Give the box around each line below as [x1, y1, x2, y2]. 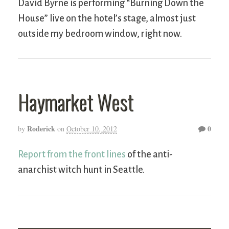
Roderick [27, 123, 55, 134]
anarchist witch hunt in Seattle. [18, 165, 145, 175]
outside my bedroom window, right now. [18, 28, 182, 39]
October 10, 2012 [66, 124, 117, 134]
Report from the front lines [18, 149, 126, 160]
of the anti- [126, 149, 173, 160]
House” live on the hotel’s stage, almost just [18, 13, 196, 24]
